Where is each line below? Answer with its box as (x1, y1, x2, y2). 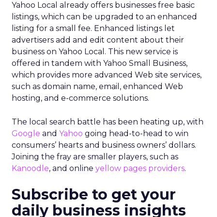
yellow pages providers (95, 164, 185, 173)
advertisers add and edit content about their (12, 35, 184, 45)
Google (12, 129, 40, 138)
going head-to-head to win (83, 129, 188, 138)
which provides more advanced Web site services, (12, 70, 201, 79)
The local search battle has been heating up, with (12, 117, 203, 126)
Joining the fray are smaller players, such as (12, 152, 178, 161)
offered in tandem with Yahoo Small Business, (12, 59, 187, 68)
